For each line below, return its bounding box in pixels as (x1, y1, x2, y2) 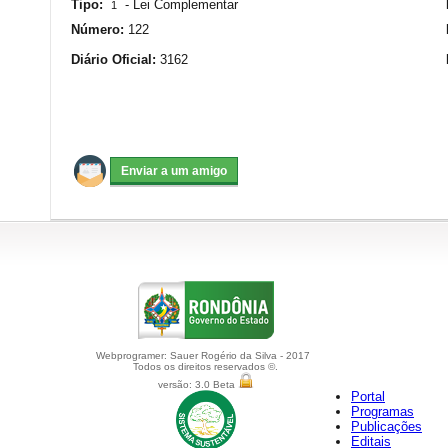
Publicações (351, 419, 422, 434)
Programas (351, 404, 414, 419)
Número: (71, 22, 128, 37)
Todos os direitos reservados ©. (133, 361, 278, 372)
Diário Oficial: (71, 52, 160, 67)
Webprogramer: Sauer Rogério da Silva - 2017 (95, 350, 313, 361)
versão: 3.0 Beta (157, 379, 238, 390)
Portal (351, 389, 385, 404)
